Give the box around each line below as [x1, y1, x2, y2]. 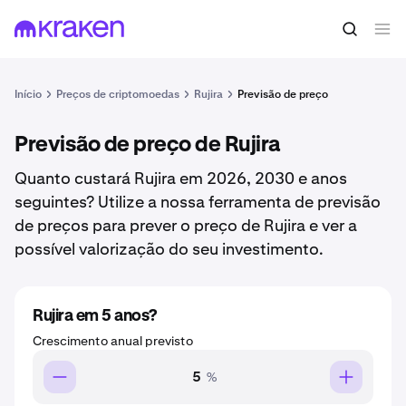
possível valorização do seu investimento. [14, 238, 324, 259]
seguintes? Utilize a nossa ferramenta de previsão [14, 191, 381, 212]
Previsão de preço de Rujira [14, 134, 280, 156]
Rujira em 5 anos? [33, 308, 157, 324]
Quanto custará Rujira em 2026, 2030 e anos [14, 168, 347, 188]
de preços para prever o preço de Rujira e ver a [14, 215, 357, 236]
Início [14, 87, 42, 101]
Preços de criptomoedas [56, 87, 179, 101]
